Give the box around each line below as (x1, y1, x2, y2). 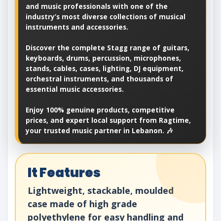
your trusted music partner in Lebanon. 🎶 (26, 126, 173, 136)
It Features (28, 164, 101, 182)
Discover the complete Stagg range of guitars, (26, 43, 189, 53)
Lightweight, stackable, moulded (28, 184, 174, 197)
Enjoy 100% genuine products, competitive (26, 106, 175, 115)
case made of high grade (28, 198, 137, 210)
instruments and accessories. (26, 23, 128, 32)
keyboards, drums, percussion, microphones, (26, 54, 181, 63)
